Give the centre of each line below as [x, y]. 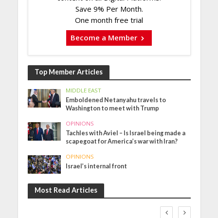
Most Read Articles [66, 190]
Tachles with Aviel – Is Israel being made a [126, 133]
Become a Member [104, 38]
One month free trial [109, 20]
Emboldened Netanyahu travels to [116, 100]
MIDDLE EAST [84, 90]
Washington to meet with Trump [113, 108]
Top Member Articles [68, 72]
